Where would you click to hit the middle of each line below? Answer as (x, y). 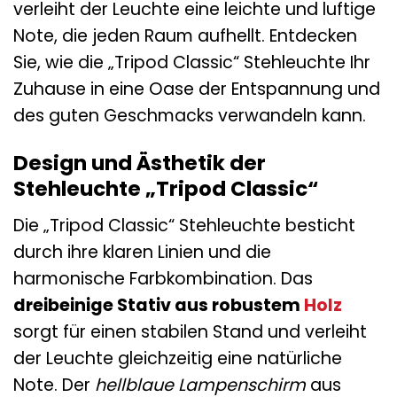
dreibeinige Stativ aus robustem (159, 305)
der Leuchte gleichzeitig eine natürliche (178, 358)
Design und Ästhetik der (140, 163)
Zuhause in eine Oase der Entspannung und (197, 89)
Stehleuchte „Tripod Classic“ (166, 189)
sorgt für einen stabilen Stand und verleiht (190, 331)
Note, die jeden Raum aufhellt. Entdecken (185, 35)
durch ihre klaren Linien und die (142, 252)
